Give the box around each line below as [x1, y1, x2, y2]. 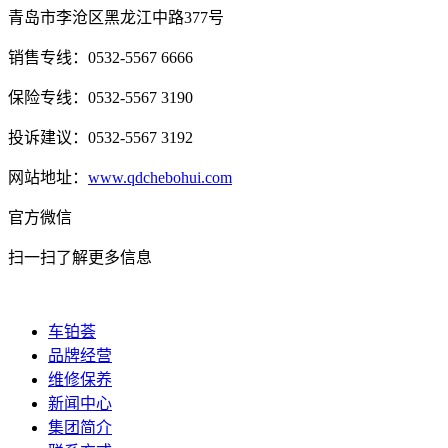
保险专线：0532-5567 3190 [8, 89, 193, 107]
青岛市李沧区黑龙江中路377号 [8, 9, 224, 27]
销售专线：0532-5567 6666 [8, 49, 193, 67]
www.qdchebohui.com [88, 169, 232, 187]
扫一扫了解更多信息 [8, 249, 152, 267]
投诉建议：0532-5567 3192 [8, 129, 193, 147]
